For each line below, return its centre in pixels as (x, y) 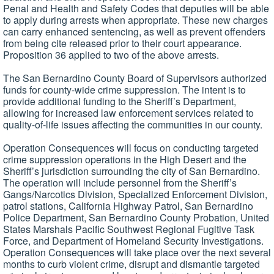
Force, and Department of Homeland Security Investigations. (133, 241)
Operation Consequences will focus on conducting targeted (131, 148)
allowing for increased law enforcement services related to (128, 113)
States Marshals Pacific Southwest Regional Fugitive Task (129, 229)
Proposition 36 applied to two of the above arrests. (111, 55)
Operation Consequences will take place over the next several (137, 253)
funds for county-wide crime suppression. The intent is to (124, 90)
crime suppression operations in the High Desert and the (125, 160)
